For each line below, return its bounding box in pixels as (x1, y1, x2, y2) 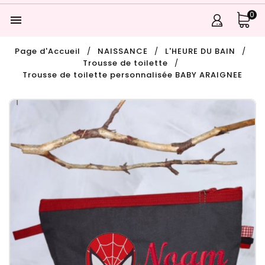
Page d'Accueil (15, 46, 80, 57)
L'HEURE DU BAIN (165, 46, 235, 57)
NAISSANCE (98, 46, 148, 57)
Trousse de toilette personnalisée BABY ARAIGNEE (22, 69, 243, 80)
